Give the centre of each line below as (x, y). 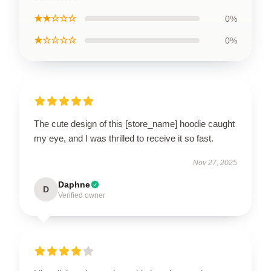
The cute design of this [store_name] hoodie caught (134, 124)
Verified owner (82, 195)
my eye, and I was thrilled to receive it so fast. (124, 138)
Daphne (74, 184)
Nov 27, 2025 (215, 163)
